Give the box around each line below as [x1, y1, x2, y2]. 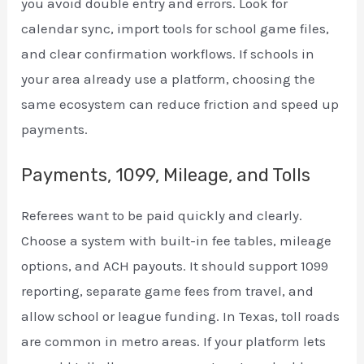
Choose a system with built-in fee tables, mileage [21, 232, 332, 249]
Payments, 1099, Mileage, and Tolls [21, 163, 311, 186]
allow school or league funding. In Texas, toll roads [21, 307, 340, 324]
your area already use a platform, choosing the [21, 70, 316, 87]
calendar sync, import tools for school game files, [21, 19, 330, 37]
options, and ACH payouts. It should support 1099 [21, 257, 329, 274]
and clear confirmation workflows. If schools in [21, 45, 315, 62]
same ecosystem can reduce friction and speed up [21, 95, 340, 112]
